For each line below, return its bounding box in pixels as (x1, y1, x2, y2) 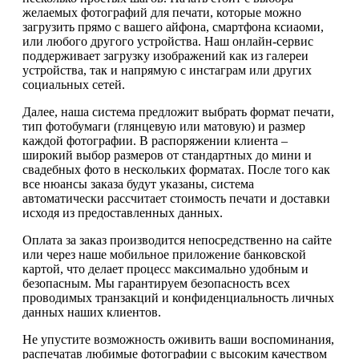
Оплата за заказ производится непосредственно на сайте (22, 232, 332, 247)
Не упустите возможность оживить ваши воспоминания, (22, 332, 334, 346)
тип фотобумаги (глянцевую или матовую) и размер (22, 119, 305, 133)
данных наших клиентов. (22, 305, 161, 319)
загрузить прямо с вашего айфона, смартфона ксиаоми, (22, 19, 324, 34)
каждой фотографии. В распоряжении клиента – (22, 133, 288, 147)
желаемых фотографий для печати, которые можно (22, 5, 301, 19)
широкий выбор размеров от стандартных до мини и (22, 147, 312, 162)
